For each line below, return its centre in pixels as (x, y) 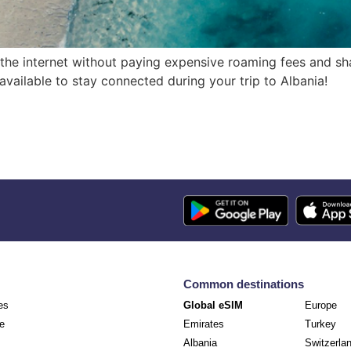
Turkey (320, 324)
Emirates (204, 324)
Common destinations (244, 284)
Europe (321, 306)
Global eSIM (213, 306)
